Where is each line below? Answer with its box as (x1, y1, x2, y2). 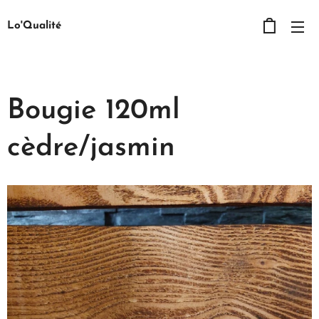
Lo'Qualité (7, 21, 61, 31)
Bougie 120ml (7, 97, 180, 125)
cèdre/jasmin (7, 134, 175, 162)
